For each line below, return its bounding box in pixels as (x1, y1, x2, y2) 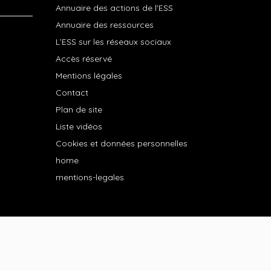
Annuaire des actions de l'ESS (55, 2, 173, 13)
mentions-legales (55, 172, 124, 183)
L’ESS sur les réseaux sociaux (55, 36, 171, 47)
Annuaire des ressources (55, 19, 154, 30)
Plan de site (55, 104, 102, 115)
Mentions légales (55, 70, 122, 81)
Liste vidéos (55, 121, 102, 132)
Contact (55, 87, 88, 98)
